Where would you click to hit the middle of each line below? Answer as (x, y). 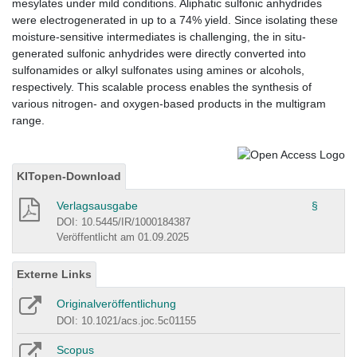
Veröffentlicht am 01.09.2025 (123, 237)
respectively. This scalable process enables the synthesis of (162, 87)
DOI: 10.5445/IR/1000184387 (124, 222)
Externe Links (54, 274)
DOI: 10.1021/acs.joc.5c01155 (126, 320)
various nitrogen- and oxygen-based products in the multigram (169, 104)
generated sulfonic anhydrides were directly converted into (159, 54)
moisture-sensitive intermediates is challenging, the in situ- (159, 37)
